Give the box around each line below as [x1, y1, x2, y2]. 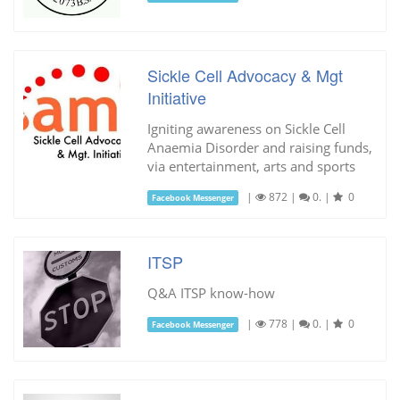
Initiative [146, 85, 206, 109]
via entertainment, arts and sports [146, 156, 355, 175]
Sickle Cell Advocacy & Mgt [146, 62, 343, 87]
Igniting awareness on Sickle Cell [146, 119, 346, 137]
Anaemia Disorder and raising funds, [146, 137, 372, 156]
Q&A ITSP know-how [146, 283, 275, 302]
